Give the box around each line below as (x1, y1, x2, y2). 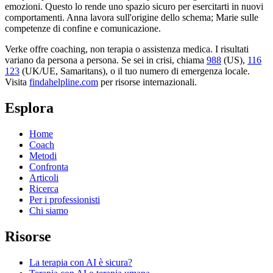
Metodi (29, 151, 57, 161)
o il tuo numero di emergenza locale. (110, 66, 250, 77)
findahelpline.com (29, 77, 98, 88)
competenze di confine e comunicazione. (5, 23, 161, 34)
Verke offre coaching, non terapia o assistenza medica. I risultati (5, 44, 249, 55)
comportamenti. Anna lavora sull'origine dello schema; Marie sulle (5, 12, 258, 23)
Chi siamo (29, 205, 68, 216)
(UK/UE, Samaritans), (22, 66, 108, 77)
